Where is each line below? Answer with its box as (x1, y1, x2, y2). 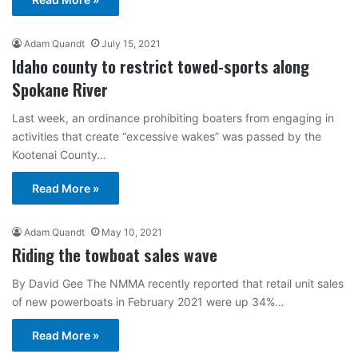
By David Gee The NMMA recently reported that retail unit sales (12, 276, 344, 290)
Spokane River (12, 77, 108, 101)
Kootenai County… (12, 148, 106, 161)
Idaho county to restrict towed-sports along (12, 54, 309, 78)
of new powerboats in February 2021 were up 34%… (12, 295, 284, 308)
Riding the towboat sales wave (12, 242, 217, 267)
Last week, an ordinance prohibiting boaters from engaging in (12, 111, 334, 125)
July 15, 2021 (101, 38, 161, 50)
